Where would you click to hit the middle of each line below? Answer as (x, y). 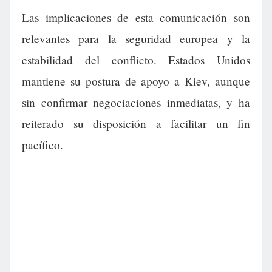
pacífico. (42, 145)
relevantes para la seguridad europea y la (136, 39)
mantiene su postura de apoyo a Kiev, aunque (136, 81)
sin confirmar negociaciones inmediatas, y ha (136, 103)
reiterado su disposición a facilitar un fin (136, 124)
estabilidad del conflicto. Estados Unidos (136, 60)
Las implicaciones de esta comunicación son (136, 18)
